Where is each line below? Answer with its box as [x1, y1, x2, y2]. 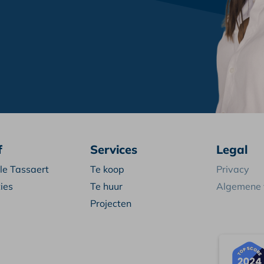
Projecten [90, 197, 131, 209]
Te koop [90, 163, 124, 175]
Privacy [216, 163, 249, 175]
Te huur [90, 180, 123, 192]
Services [90, 141, 137, 157]
